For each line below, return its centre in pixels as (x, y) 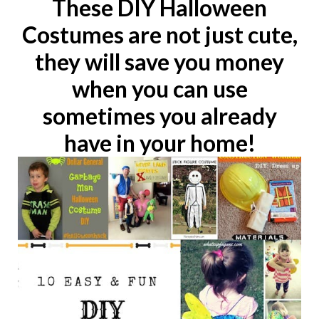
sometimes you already (159, 116)
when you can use (159, 89)
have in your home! (159, 143)
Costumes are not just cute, (159, 35)
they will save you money (159, 62)
